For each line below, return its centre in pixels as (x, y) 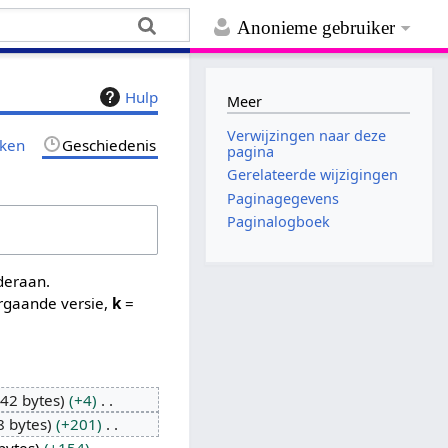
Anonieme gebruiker (316, 28)
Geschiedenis (109, 144)
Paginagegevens (283, 198)
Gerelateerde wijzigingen (313, 175)
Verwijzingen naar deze (307, 136)
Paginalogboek (279, 221)
